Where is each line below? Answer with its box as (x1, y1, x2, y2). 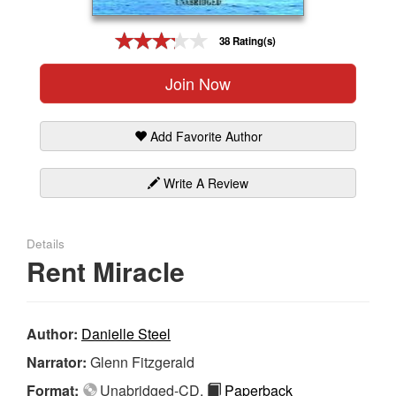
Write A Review (160, 173, 248, 192)
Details (27, 234, 65, 252)
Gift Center (4, 21, 81, 44)
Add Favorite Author (146, 126, 263, 145)
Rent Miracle (27, 251, 185, 290)
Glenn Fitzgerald (90, 351, 194, 372)
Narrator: (27, 351, 90, 372)
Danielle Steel (81, 323, 171, 344)
